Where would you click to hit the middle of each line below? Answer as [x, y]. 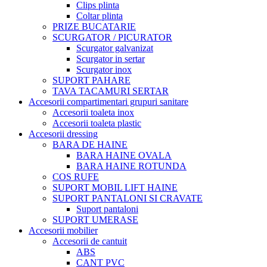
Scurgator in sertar [111, 58]
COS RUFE [76, 176]
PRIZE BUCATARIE [94, 26]
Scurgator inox [104, 69]
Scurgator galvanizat [115, 48]
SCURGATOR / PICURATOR [112, 37]
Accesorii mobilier [63, 230]
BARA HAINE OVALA [124, 155]
